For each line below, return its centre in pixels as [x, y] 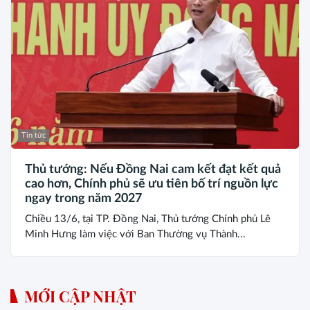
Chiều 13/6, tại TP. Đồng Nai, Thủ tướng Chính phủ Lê [148, 219]
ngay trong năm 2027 [83, 198]
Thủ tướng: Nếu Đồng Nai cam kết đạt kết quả [153, 169]
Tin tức [34, 135]
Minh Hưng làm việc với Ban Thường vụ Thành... [135, 234]
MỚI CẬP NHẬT [80, 296]
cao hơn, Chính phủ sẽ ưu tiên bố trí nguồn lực [152, 184]
